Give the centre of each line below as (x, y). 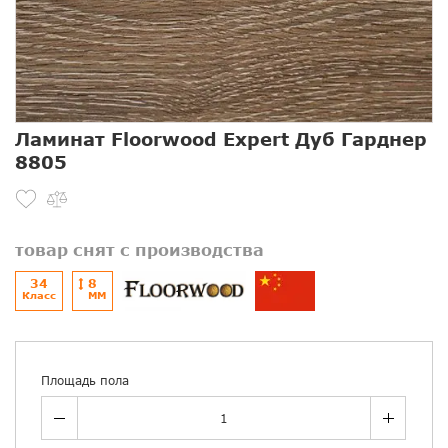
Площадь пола (85, 381)
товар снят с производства (139, 250)
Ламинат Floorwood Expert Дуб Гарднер (221, 139)
